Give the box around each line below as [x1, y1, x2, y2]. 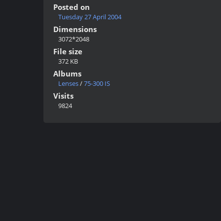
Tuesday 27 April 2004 [58, 12, 121, 21]
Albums [53, 69, 81, 78]
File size [53, 46, 82, 56]
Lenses [58, 79, 78, 88]
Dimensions [53, 24, 97, 34]
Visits [53, 91, 74, 101]
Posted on [53, 2, 90, 12]
